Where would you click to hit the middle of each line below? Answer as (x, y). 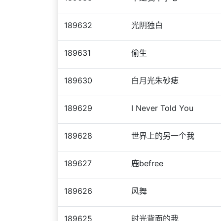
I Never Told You (162, 108)
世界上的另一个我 (163, 136)
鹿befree (147, 163)
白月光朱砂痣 (155, 80)
